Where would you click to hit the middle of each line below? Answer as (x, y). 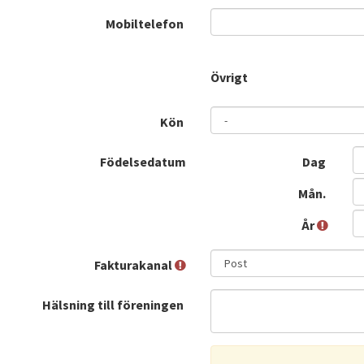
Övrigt (229, 78)
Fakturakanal (134, 265)
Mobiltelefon (146, 24)
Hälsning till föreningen (114, 305)
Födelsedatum (143, 162)
